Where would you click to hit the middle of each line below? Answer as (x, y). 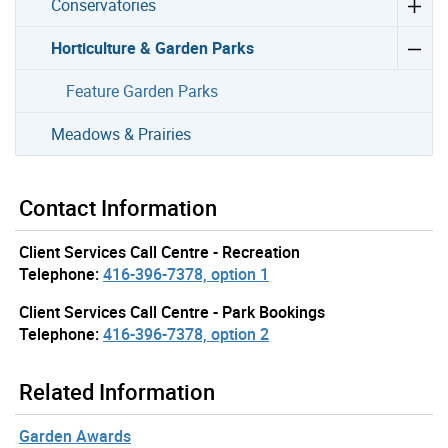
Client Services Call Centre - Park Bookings (172, 312)
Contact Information (118, 208)
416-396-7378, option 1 (186, 274)
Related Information (117, 392)
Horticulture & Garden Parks (153, 48)
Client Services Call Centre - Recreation (159, 252)
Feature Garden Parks (141, 91)
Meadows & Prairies (121, 134)
